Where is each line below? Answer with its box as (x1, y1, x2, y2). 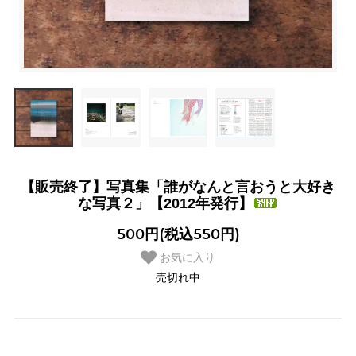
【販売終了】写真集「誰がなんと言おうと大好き (21, 179, 335, 195)
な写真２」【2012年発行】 (78, 195, 253, 212)
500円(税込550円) (116, 225, 240, 243)
